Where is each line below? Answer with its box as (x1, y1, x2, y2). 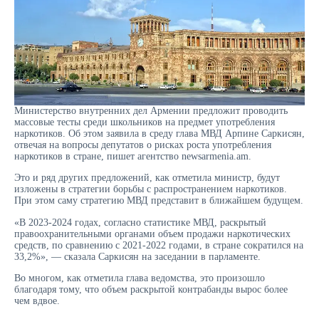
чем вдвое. (14, 296, 60, 307)
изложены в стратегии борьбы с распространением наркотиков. (14, 184, 287, 195)
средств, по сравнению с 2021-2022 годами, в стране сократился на (14, 239, 303, 251)
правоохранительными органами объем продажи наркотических (14, 228, 291, 239)
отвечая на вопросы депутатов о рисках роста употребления (14, 139, 271, 150)
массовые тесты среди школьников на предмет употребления (14, 116, 275, 127)
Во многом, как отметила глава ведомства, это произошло (14, 273, 265, 284)
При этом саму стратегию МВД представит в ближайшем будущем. (14, 195, 303, 206)
